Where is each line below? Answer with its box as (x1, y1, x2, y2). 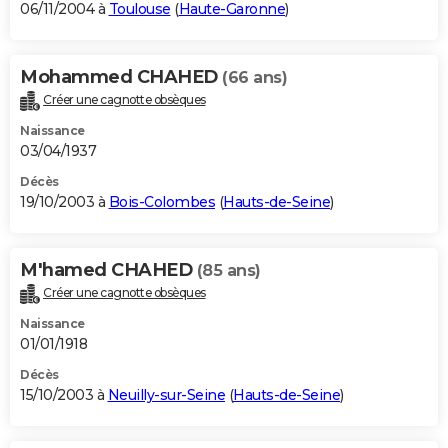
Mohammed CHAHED (20, 65, 222, 88)
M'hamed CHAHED (20, 258, 197, 281)
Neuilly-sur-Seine (107, 385, 225, 404)
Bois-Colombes (108, 192, 215, 211)
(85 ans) (196, 260, 261, 280)
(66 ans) (222, 67, 287, 87)
